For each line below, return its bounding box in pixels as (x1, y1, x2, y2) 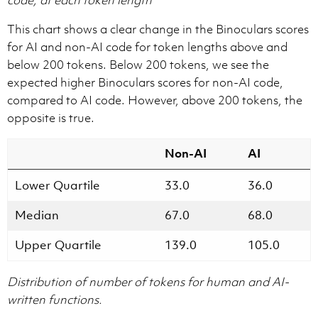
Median (15, 207, 59, 223)
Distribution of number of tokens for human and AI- (7, 273, 289, 290)
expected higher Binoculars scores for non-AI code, (7, 74, 283, 90)
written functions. (7, 291, 102, 307)
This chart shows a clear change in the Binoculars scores (7, 21, 309, 37)
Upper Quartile (15, 236, 102, 253)
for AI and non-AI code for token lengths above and (7, 38, 287, 55)
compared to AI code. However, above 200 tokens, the (7, 92, 302, 108)
